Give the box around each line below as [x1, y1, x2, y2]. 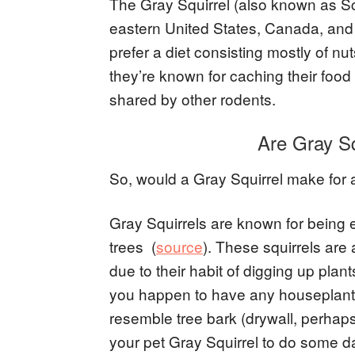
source [156, 235, 203, 257]
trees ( [109, 235, 156, 257]
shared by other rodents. [109, 87, 276, 109]
